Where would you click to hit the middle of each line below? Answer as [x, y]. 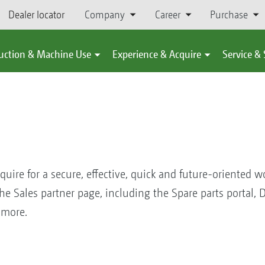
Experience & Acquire [157, 54]
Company [105, 14]
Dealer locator [36, 14]
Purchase [229, 14]
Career [167, 14]
